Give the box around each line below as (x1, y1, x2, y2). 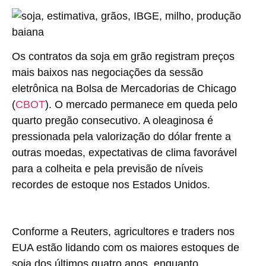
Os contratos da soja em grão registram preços (12, 50, 235, 63)
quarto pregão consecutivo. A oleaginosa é (12, 115, 213, 127)
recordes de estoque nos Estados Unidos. (12, 179, 210, 191)
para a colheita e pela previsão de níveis (12, 163, 203, 175)
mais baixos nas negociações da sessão (12, 66, 203, 79)
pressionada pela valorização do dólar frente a (12, 131, 231, 143)
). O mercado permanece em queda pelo (45, 99, 237, 111)
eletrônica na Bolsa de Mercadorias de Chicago (12, 83, 236, 95)
